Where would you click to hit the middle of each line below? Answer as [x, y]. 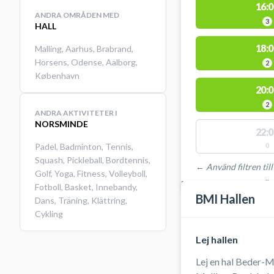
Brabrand [114, 49]
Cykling [49, 214]
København [57, 76]
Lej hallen [217, 239]
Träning [73, 200]
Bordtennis [127, 160]
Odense [87, 62]
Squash [49, 160]
